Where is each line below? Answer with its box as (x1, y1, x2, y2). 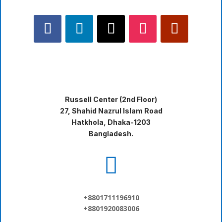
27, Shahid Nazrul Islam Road (59, 107, 163, 115)
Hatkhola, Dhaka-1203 (71, 118, 151, 127)
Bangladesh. (89, 129, 133, 138)
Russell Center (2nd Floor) (65, 95, 157, 104)
